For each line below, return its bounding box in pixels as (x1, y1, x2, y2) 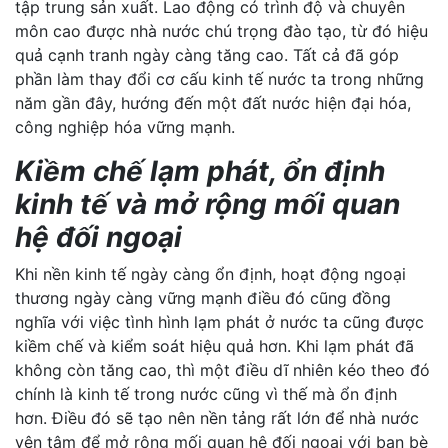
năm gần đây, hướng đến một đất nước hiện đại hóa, (15, 93, 411, 113)
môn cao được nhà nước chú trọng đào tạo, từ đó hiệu (15, 21, 428, 41)
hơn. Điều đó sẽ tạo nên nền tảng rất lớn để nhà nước (15, 408, 419, 428)
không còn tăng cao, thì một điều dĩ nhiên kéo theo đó (15, 360, 430, 380)
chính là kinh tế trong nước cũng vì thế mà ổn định (15, 384, 397, 404)
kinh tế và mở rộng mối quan (15, 187, 400, 221)
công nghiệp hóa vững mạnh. (15, 117, 235, 137)
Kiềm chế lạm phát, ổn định (15, 154, 385, 188)
